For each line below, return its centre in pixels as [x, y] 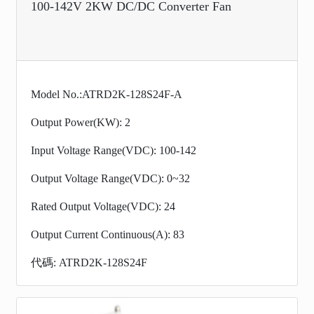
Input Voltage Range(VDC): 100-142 [114, 150]
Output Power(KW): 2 [81, 122]
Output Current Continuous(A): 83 [108, 234]
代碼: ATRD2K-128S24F [89, 262]
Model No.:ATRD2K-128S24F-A [107, 94]
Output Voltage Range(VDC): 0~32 [110, 178]
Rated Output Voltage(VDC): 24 [103, 206]
